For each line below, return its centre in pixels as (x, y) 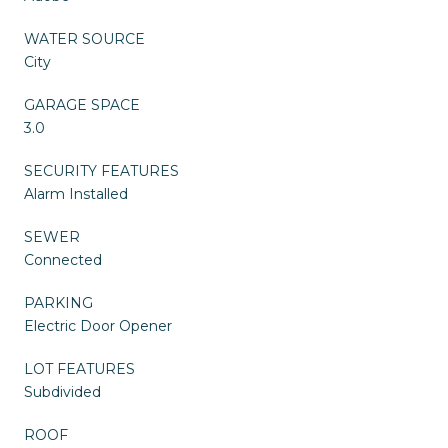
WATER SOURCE (84, 39)
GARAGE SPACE (82, 105)
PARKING (58, 303)
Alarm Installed (76, 194)
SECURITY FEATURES (101, 171)
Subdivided (62, 392)
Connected (63, 260)
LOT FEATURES (79, 369)
